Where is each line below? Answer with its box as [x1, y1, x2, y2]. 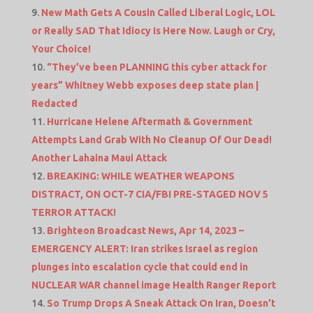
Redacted [31, 97, 78, 109]
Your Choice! [31, 43, 91, 54]
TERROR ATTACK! [31, 206, 116, 218]
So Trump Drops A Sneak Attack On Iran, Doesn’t [46, 297, 275, 309]
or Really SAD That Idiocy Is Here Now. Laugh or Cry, [31, 24, 275, 36]
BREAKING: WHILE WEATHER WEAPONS [46, 170, 235, 182]
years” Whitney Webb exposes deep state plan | [31, 79, 259, 91]
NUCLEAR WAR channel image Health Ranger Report [31, 279, 276, 291]
